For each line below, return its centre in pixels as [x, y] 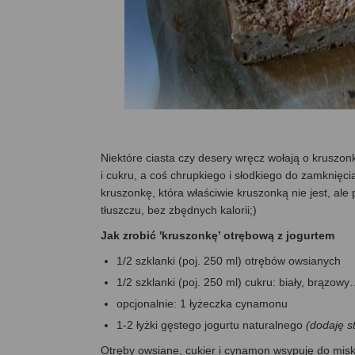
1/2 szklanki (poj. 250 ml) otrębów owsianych [229, 261]
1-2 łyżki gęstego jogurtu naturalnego [211, 325]
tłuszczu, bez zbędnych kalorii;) [179, 210]
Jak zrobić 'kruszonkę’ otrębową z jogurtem [218, 236]
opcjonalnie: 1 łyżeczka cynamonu [202, 304]
